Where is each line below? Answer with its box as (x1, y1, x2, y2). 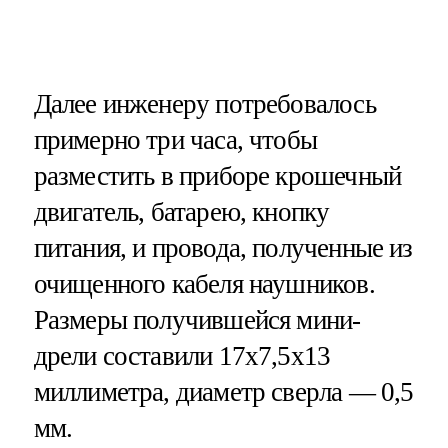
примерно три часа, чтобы (33, 124, 318, 155)
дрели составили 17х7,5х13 (33, 340, 331, 371)
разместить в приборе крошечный (33, 160, 402, 191)
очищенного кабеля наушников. (33, 268, 375, 299)
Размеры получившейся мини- (33, 304, 361, 335)
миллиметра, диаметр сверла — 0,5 (33, 376, 414, 407)
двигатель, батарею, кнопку (33, 196, 330, 227)
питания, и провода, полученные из (33, 232, 413, 263)
